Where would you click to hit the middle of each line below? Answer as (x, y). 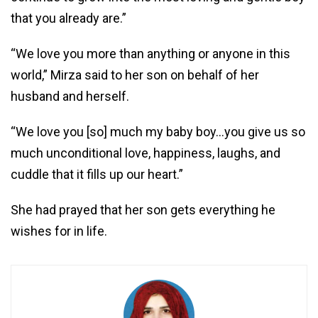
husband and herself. (70, 97)
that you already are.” (68, 18)
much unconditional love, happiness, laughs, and (146, 153)
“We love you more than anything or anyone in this (150, 54)
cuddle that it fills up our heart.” (97, 175)
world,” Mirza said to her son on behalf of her (135, 75)
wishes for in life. (59, 231)
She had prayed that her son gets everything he (143, 210)
